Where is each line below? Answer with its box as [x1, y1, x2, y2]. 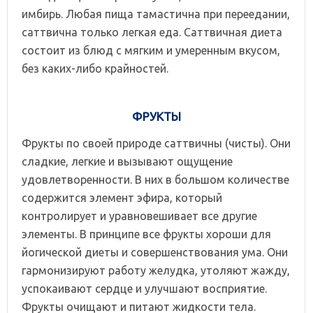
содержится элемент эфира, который [22, 191, 222, 204]
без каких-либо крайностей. [22, 61, 168, 75]
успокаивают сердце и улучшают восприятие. [22, 282, 267, 295]
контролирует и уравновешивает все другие [22, 209, 257, 222]
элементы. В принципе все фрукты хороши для [22, 227, 271, 240]
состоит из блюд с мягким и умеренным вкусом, [22, 43, 280, 57]
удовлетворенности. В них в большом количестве [22, 173, 289, 186]
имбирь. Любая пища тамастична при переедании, [22, 7, 290, 20]
